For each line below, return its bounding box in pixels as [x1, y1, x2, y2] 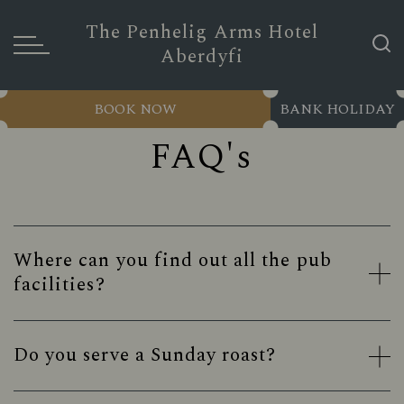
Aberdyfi [161, 42, 243, 71]
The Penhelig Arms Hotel [85, 18, 319, 47]
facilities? [14, 271, 106, 299]
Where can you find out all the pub [14, 246, 332, 275]
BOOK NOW [94, 98, 177, 120]
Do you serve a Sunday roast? [14, 341, 277, 370]
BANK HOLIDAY [280, 98, 395, 120]
